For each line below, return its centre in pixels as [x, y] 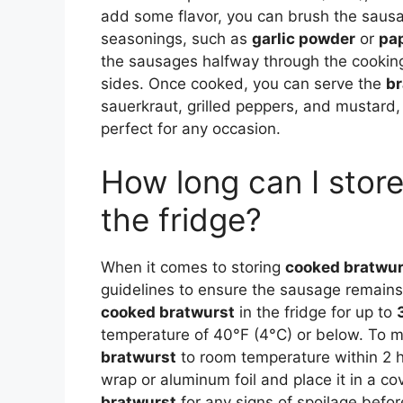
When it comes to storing [193, 268]
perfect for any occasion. [191, 128]
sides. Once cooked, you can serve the [243, 83]
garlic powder [304, 38]
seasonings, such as [176, 38]
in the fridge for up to [316, 313]
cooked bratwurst [168, 313]
